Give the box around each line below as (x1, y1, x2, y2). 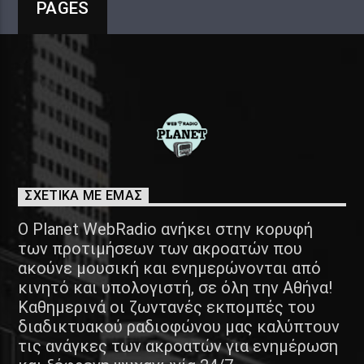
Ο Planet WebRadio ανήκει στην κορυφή (18, 219, 314, 239)
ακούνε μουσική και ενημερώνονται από (18, 258, 322, 278)
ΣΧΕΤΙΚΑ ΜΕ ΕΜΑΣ (24, 188, 143, 204)
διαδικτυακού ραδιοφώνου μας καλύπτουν (18, 316, 340, 336)
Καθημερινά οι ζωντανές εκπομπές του (18, 297, 316, 317)
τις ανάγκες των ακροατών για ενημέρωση (18, 336, 339, 356)
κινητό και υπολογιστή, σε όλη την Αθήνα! (18, 277, 333, 297)
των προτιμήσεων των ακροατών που (18, 238, 303, 258)
